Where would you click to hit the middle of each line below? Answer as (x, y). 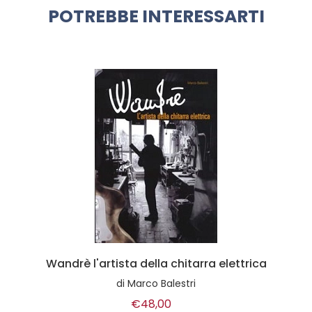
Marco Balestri (162, 283)
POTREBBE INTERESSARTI (156, 16)
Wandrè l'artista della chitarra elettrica (156, 264)
